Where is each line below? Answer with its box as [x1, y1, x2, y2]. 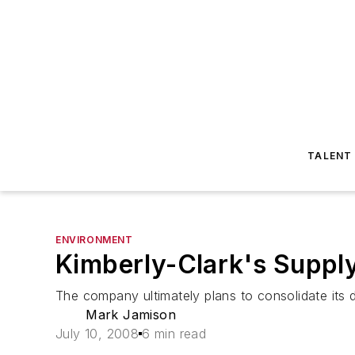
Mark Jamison [86, 307, 176, 323]
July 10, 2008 [55, 326, 139, 342]
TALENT [307, 150, 353, 162]
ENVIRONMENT [55, 234, 133, 246]
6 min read [142, 326, 207, 342]
